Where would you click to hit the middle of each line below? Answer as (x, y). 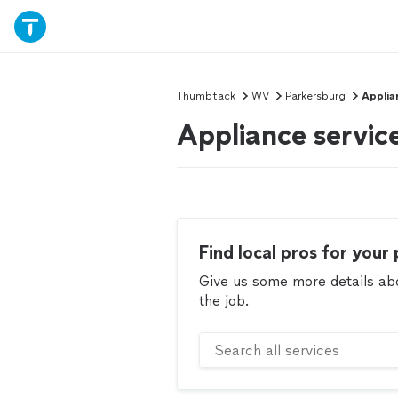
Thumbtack (206, 96)
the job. (224, 301)
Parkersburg (315, 96)
